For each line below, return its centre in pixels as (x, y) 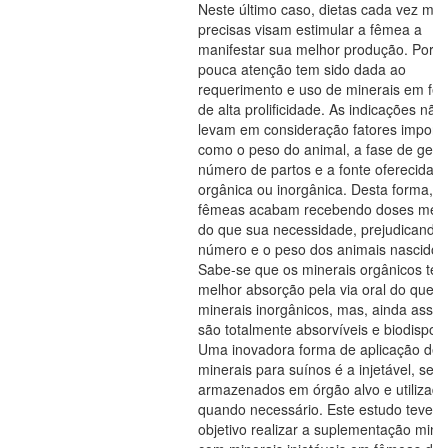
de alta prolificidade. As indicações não (321, 109)
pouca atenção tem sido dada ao (302, 69)
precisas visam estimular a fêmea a (310, 29)
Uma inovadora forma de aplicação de (319, 349)
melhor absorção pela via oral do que (316, 289)
